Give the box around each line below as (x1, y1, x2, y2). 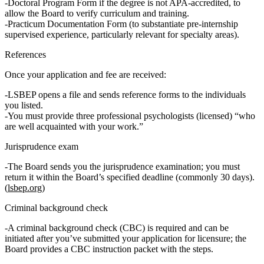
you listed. (5, 100, 43, 111)
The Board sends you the (8, 161, 103, 172)
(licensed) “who (194, 111, 255, 121)
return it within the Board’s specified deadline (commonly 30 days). (5, 172, 255, 183)
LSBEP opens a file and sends (8, 90, 122, 100)
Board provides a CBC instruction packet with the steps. (5, 244, 213, 255)
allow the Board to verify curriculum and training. (5, 8, 189, 19)
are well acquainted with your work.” (5, 121, 143, 132)
